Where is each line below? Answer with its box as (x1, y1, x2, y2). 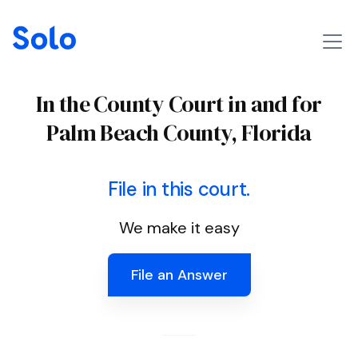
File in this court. (107, 177, 251, 201)
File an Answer (130, 265, 228, 284)
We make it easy (118, 217, 240, 238)
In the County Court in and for (36, 89, 322, 119)
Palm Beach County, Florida (46, 117, 312, 148)
